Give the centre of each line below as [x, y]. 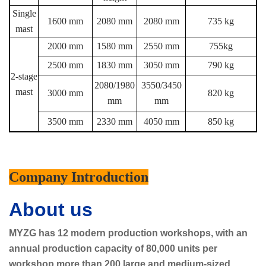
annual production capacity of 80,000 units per [113, 248]
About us [51, 209]
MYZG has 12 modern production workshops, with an [128, 233]
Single [24, 13]
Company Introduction [79, 177]
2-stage [24, 76]
